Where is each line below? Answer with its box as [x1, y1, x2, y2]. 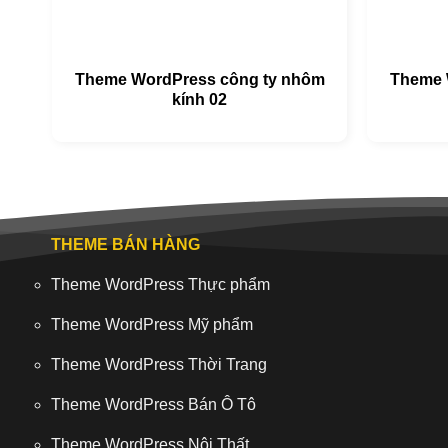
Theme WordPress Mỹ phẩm [50, 315, 253, 333]
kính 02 [172, 91, 227, 109]
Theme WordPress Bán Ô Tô [50, 395, 256, 413]
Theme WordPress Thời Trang [50, 355, 267, 373]
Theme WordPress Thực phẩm [50, 275, 270, 293]
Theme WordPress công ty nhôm [74, 71, 325, 89]
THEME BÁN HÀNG [50, 235, 200, 253]
